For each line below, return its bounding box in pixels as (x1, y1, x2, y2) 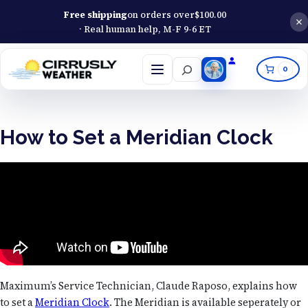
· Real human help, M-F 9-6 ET (78, 23, 211, 35)
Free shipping (63, 8, 127, 21)
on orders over (126, 8, 195, 21)
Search (171, 57, 208, 71)
